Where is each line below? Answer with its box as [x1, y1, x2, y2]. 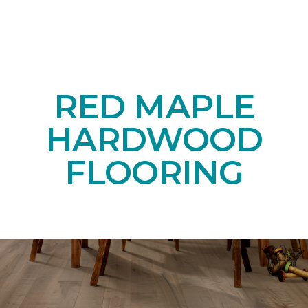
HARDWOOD [45, 119, 263, 159]
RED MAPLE [54, 86, 254, 126]
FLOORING [64, 152, 244, 192]
